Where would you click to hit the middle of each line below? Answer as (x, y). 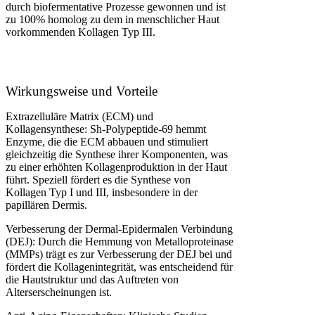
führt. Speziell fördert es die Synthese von (98, 180)
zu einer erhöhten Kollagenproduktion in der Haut (116, 167)
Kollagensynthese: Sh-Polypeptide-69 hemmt (106, 129)
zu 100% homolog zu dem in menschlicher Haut (112, 19)
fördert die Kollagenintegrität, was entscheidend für (119, 267)
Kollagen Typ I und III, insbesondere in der (102, 193)
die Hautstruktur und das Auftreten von (92, 280)
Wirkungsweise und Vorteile (82, 91)
